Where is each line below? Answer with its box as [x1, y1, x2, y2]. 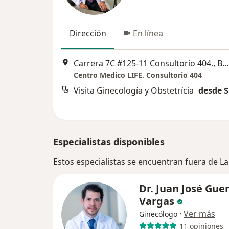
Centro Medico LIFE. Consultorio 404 [74, 70, 202, 80]
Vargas [139, 194, 174, 208]
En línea [133, 28, 163, 39]
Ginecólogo [139, 209, 177, 219]
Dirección [70, 28, 106, 39]
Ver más [184, 208, 215, 219]
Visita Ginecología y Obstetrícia [74, 85, 194, 97]
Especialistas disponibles [53, 135, 165, 148]
